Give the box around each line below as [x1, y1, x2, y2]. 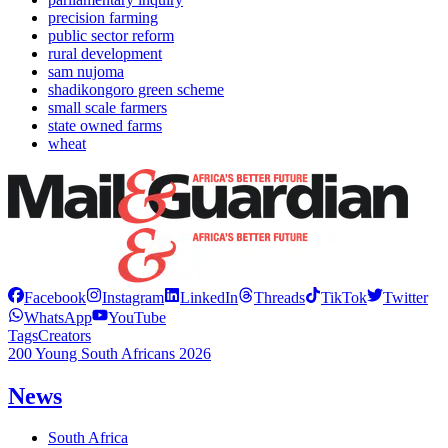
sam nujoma [48, 62, 124, 80]
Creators [38, 326, 91, 344]
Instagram [102, 288, 164, 306]
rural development [48, 44, 162, 62]
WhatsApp [24, 308, 92, 326]
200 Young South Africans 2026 [8, 344, 211, 362]
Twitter [383, 288, 428, 306]
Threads [254, 288, 305, 306]
